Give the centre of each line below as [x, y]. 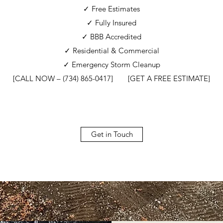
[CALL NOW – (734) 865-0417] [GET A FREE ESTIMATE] [111, 78]
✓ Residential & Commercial [111, 51]
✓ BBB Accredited [111, 37]
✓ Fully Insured [111, 23]
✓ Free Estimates [111, 9]
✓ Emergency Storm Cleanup [111, 64]
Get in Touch [112, 134]
